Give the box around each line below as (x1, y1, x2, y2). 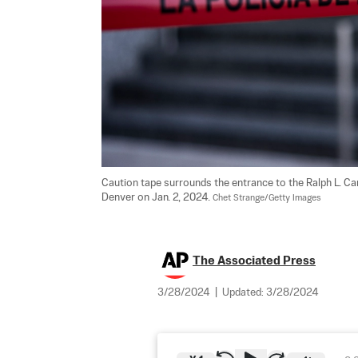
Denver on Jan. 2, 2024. (101, 192, 213, 203)
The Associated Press (193, 254, 316, 267)
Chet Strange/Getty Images (213, 193, 321, 203)
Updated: (222, 287, 266, 298)
